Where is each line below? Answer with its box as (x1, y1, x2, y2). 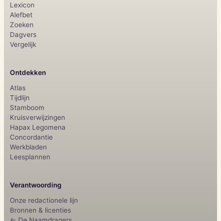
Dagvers (10, 30, 37, 38)
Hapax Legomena (10, 123, 66, 131)
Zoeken (10, 20, 34, 29)
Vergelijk (10, 40, 36, 48)
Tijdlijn (10, 93, 30, 102)
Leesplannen (10, 152, 50, 161)
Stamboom (10, 103, 44, 111)
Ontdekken (10, 68, 46, 76)
